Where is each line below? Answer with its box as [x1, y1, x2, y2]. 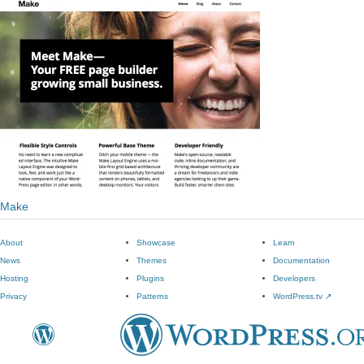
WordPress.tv [273, 292, 325, 301]
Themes [136, 256, 167, 265]
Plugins [136, 274, 164, 283]
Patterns [136, 292, 168, 301]
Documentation [273, 256, 330, 265]
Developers [273, 274, 315, 283]
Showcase [136, 238, 175, 247]
